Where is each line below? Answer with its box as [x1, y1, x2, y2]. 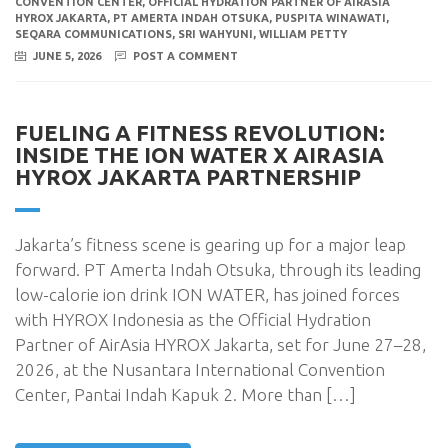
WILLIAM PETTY [259, 28, 347, 40]
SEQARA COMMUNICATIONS [15, 28, 172, 40]
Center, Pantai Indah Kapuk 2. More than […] [15, 385, 356, 404]
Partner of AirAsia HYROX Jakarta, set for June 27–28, [15, 335, 426, 354]
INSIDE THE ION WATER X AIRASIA [15, 142, 384, 167]
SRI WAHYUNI [178, 28, 253, 40]
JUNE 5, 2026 [33, 49, 101, 62]
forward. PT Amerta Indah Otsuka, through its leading [15, 260, 421, 279]
